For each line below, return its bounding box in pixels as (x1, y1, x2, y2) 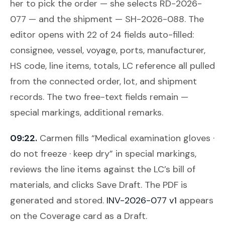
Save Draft (96, 178, 141, 191)
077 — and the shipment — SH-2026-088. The (10, 13, 204, 25)
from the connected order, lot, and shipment (10, 75, 197, 87)
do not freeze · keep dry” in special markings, (10, 147, 196, 160)
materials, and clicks (10, 178, 96, 191)
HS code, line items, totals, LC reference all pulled (10, 59, 215, 72)
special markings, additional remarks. (10, 106, 163, 119)
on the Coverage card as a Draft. (10, 209, 147, 222)
